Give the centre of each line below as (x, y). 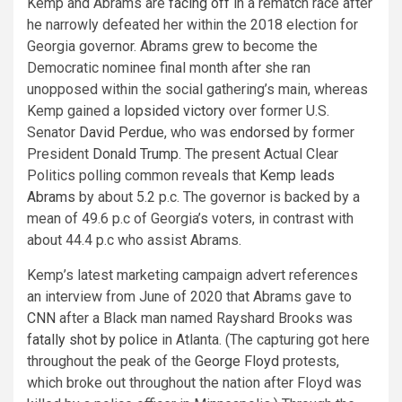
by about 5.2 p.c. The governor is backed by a (218, 197)
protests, (309, 361)
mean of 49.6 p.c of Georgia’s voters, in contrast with (190, 218)
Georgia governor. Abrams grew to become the (172, 46)
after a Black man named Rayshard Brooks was (204, 318)
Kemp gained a (75, 110)
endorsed (260, 132)
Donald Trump (135, 153)
